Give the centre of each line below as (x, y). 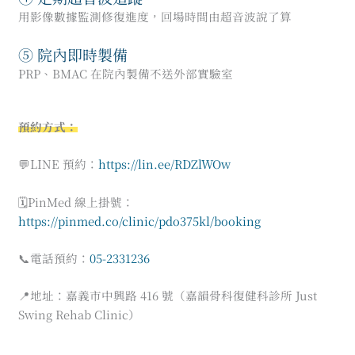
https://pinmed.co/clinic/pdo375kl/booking (139, 220)
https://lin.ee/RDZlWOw (164, 164)
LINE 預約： (64, 164)
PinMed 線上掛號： (80, 201)
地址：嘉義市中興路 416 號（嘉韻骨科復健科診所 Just (173, 296)
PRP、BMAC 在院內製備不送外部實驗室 (125, 73)
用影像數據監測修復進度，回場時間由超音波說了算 (155, 17)
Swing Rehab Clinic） (79, 315)
